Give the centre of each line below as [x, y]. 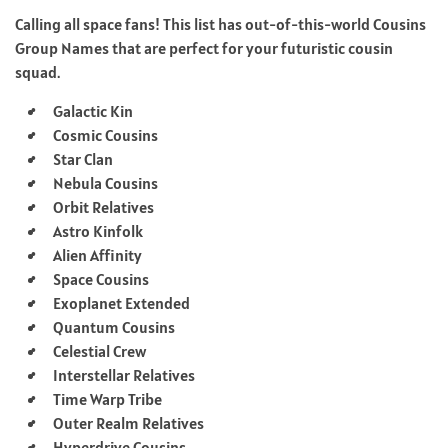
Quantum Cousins [114, 326]
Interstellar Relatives [124, 374]
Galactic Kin [93, 110]
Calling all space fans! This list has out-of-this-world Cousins [220, 23]
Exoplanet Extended [121, 302]
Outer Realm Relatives [128, 422]
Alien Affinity [97, 254]
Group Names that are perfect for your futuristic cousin [204, 47]
